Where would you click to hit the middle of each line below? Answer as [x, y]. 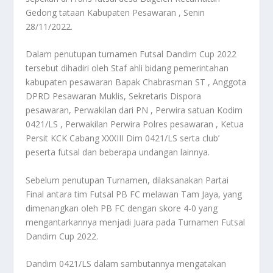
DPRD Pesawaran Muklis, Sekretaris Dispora [114, 96]
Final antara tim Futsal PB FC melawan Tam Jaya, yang [134, 194]
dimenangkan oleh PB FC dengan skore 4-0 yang [122, 208]
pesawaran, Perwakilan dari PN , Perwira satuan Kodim [134, 110]
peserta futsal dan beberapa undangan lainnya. [118, 152]
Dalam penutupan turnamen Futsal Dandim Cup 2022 [131, 54]
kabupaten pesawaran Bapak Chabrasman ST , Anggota [136, 82]
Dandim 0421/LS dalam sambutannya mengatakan [126, 263]
